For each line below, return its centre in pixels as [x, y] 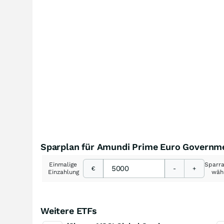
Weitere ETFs [69, 211]
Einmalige [64, 164]
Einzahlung [63, 172]
